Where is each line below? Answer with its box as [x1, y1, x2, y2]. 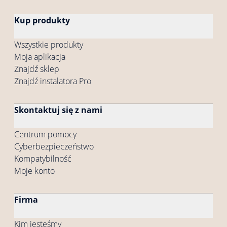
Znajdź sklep [14, 63, 59, 74]
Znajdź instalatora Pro [14, 75, 91, 87]
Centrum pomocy [14, 128, 77, 140]
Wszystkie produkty [14, 39, 83, 50]
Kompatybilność [14, 153, 71, 164]
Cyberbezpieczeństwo [14, 140, 94, 152]
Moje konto [14, 165, 55, 176]
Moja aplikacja [14, 51, 65, 62]
